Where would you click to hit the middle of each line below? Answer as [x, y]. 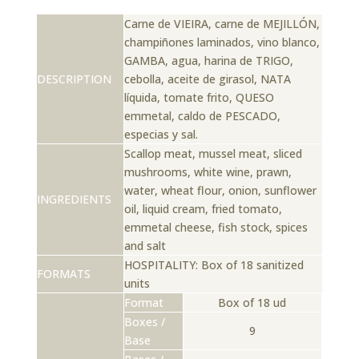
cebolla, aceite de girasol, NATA [207, 79]
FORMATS [63, 273]
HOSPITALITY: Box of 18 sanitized [214, 264]
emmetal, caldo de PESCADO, [202, 115]
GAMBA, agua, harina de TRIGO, [208, 60]
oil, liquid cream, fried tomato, [203, 208]
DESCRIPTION [74, 79]
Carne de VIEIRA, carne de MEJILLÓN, [222, 23]
